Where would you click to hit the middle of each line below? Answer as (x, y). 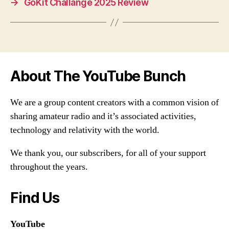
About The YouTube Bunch (98, 76)
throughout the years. (49, 167)
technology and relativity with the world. (85, 130)
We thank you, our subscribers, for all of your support (108, 153)
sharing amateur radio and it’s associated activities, (103, 117)
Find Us (35, 198)
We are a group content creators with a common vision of (114, 103)
